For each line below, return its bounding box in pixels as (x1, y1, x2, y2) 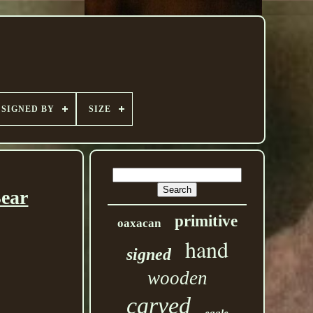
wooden (147, 268, 208, 289)
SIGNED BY (1, 104, 54, 114)
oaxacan (117, 217, 161, 230)
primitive (174, 212, 238, 230)
